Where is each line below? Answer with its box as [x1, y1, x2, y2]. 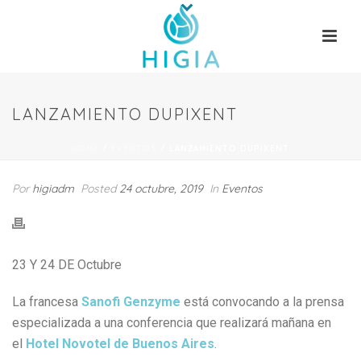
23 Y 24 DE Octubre [12, 257, 122, 272]
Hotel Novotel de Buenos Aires [26, 336, 214, 351]
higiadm [32, 181, 74, 196]
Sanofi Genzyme [78, 294, 184, 309]
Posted [77, 181, 119, 196]
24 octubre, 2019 [119, 181, 203, 196]
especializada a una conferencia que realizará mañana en [12, 315, 331, 330]
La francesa [12, 294, 78, 309]
